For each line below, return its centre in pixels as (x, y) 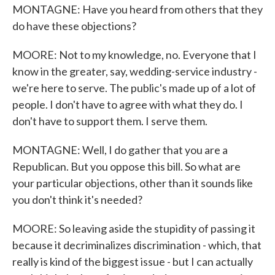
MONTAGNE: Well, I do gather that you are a (120, 150)
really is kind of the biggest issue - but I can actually (133, 261)
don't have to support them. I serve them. (110, 121)
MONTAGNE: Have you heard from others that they (137, 9)
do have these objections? (74, 26)
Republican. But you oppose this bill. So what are (126, 166)
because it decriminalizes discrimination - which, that (137, 245)
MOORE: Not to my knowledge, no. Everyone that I (134, 55)
